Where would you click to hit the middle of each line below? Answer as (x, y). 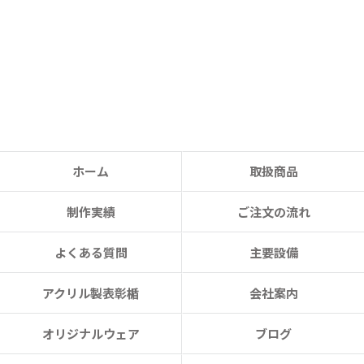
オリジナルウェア (91, 334)
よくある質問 (91, 252)
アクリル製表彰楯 (91, 293)
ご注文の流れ (273, 212)
